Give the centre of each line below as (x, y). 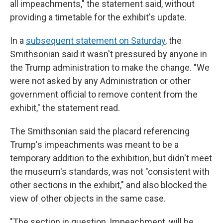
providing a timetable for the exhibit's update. (98, 17)
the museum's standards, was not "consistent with (110, 171)
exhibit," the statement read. (65, 108)
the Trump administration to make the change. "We (110, 67)
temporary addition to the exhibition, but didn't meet (111, 158)
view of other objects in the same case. (88, 198)
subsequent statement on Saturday (96, 41)
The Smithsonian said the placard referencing (100, 131)
